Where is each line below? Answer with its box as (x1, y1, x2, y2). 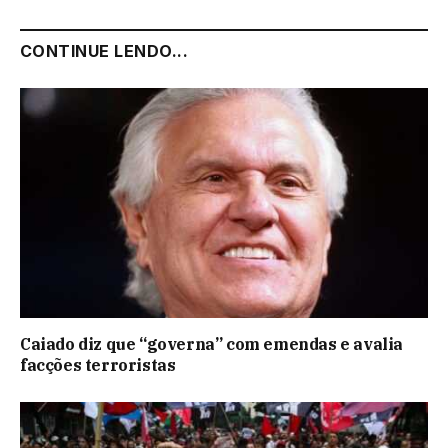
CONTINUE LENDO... (20, 41, 189, 62)
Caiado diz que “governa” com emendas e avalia (20, 333, 404, 354)
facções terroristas (20, 354, 176, 375)
